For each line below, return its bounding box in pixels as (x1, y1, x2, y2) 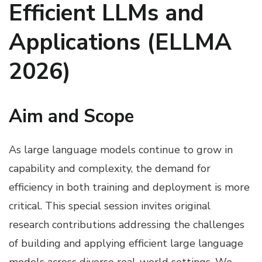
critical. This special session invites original (9, 198, 211, 213)
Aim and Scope (9, 104, 134, 129)
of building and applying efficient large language (9, 236, 243, 250)
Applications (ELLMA (9, 27, 232, 58)
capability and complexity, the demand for (9, 161, 211, 175)
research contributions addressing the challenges (9, 217, 244, 232)
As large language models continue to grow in (9, 142, 233, 157)
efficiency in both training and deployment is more (9, 180, 250, 194)
